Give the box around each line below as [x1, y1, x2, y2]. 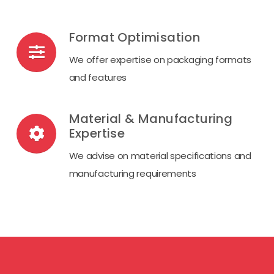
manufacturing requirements [68, 167, 196, 180]
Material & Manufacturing [68, 110, 233, 127]
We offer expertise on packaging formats [68, 53, 251, 66]
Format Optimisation [68, 29, 201, 46]
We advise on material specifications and [68, 149, 251, 162]
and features [68, 71, 127, 84]
